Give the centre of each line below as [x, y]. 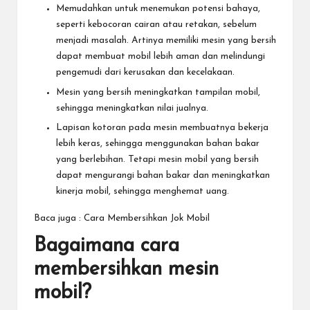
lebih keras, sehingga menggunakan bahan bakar [158, 143]
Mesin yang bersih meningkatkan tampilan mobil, [158, 92]
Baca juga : [59, 218]
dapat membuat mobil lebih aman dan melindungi [161, 57]
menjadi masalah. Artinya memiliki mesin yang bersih [166, 41]
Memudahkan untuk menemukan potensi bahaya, [158, 9]
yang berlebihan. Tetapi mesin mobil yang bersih [157, 159]
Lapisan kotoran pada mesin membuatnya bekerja [162, 127]
